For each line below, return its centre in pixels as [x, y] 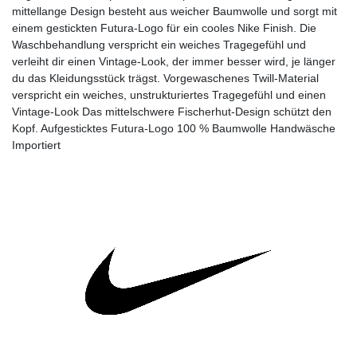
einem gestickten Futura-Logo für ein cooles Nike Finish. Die [164, 27]
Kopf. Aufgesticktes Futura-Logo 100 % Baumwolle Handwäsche [174, 128]
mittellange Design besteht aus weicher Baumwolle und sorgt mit [175, 11]
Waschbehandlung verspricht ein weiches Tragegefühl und [159, 44]
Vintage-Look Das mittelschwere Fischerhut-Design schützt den [172, 111]
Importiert [36, 145]
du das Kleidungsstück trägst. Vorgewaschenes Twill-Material [165, 78]
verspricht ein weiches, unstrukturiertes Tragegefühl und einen [169, 94]
